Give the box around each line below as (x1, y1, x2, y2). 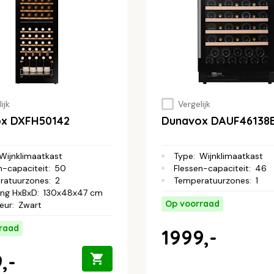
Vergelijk (177, 98, 210, 109)
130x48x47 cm (43, 187, 103, 199)
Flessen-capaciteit (174, 163, 249, 174)
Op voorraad (165, 198, 220, 210)
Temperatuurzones (174, 175, 250, 187)
